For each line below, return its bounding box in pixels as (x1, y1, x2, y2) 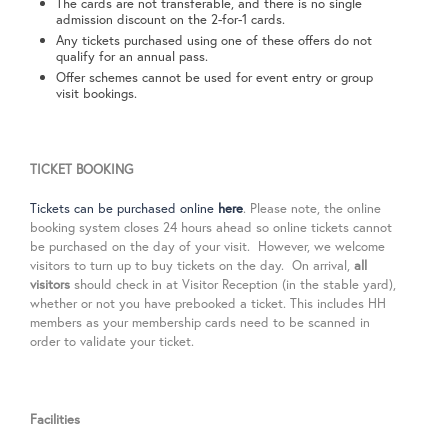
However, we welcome (258, 237, 385, 255)
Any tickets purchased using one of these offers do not (56, 31, 373, 49)
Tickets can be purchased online (30, 199, 218, 217)
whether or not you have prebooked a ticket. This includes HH (30, 294, 386, 312)
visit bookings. (56, 84, 138, 102)
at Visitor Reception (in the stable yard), (166, 275, 396, 293)
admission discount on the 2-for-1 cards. (56, 10, 290, 28)
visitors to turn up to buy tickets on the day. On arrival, (30, 256, 354, 274)
